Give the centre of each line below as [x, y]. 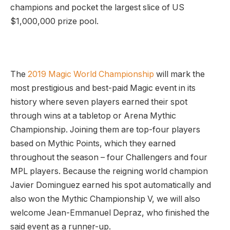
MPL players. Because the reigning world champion [109, 171]
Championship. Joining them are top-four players [105, 130]
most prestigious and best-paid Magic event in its [103, 88]
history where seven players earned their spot [99, 102]
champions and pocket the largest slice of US [97, 8]
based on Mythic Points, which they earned [93, 144]
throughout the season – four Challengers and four [109, 158]
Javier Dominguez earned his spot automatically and [111, 185]
